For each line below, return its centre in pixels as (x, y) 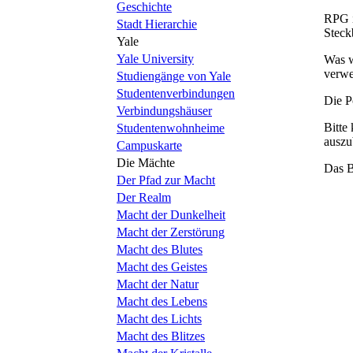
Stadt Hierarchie (157, 24)
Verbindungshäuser (164, 111)
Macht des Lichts (159, 319)
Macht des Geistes (162, 267)
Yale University (155, 59)
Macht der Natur (158, 284)
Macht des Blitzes (161, 336)
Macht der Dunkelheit (171, 215)
